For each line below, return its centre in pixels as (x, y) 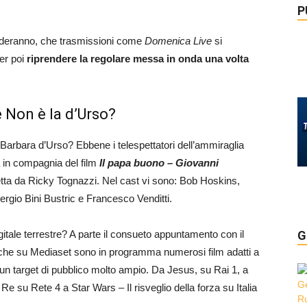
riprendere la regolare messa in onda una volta (138, 59)
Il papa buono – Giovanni (159, 163)
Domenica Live (178, 41)
